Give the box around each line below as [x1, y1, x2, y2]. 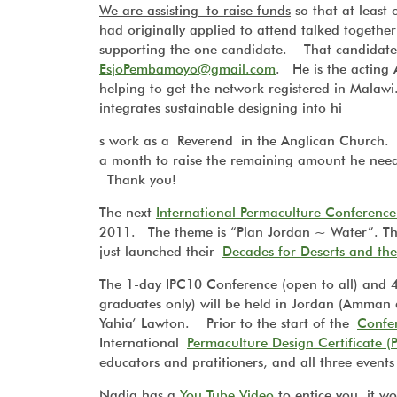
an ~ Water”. [294, 224, 383, 240]
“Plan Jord [230, 224, 294, 240]
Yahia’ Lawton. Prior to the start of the [99, 315, 357, 331]
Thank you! [99, 172, 176, 188]
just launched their [99, 244, 222, 260]
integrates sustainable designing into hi [99, 100, 342, 116]
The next [99, 205, 156, 221]
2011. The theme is [99, 224, 230, 240]
